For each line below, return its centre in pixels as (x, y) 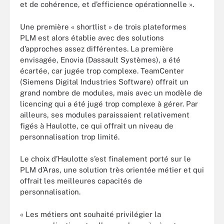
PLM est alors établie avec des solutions (92, 37)
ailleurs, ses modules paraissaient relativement (105, 114)
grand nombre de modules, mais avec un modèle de (111, 92)
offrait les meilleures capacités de (81, 181)
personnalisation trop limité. (70, 136)
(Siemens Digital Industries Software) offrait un (104, 81)
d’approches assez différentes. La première (97, 48)
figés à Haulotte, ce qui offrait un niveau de (97, 125)
